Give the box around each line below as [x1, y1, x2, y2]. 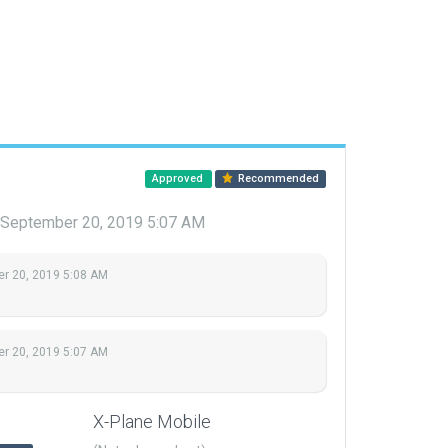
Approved [151, 172, 206, 185]
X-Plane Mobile [93, 411, 211, 433]
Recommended [235, 172, 320, 185]
